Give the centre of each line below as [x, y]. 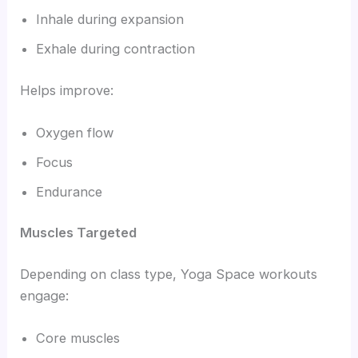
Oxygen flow [75, 132]
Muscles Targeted [79, 233]
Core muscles [78, 338]
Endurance [70, 191]
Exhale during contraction [116, 49]
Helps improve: [67, 90]
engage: [45, 296]
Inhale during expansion [110, 19]
